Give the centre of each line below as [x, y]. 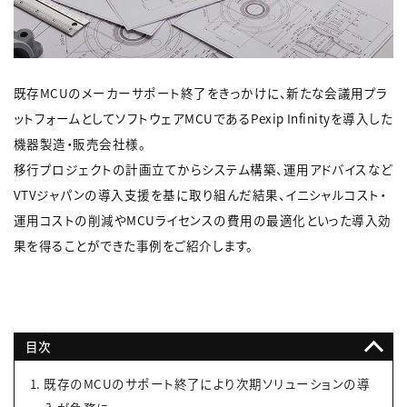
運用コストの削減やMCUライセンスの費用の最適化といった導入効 [203, 219]
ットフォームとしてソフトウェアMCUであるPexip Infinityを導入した [203, 118]
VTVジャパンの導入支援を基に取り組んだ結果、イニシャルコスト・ [200, 194]
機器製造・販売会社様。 [80, 143]
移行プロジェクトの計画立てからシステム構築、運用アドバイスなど [203, 169]
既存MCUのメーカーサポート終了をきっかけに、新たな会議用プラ [201, 92]
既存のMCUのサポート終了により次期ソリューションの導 [207, 384]
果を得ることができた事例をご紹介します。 [134, 245]
